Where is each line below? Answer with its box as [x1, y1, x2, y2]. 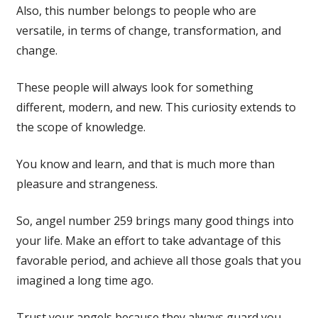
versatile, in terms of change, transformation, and [16, 22, 281, 38]
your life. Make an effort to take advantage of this [16, 232, 281, 248]
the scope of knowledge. [16, 119, 146, 135]
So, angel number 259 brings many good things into [16, 212, 294, 229]
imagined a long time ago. [16, 272, 153, 288]
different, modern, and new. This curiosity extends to [16, 99, 296, 115]
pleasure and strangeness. [16, 175, 158, 192]
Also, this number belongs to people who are [16, 2, 256, 18]
